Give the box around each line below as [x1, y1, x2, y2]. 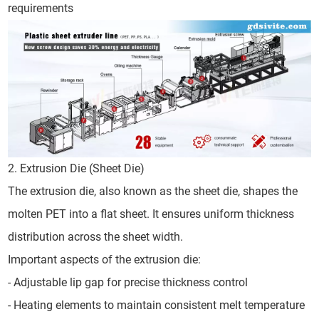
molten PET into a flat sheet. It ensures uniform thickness [8, 207, 295, 221]
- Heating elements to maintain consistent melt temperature [8, 298, 311, 313]
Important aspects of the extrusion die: [8, 253, 207, 267]
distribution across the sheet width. [8, 230, 189, 244]
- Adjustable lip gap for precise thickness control [8, 276, 254, 290]
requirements [8, 1, 80, 15]
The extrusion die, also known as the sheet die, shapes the [8, 184, 298, 199]
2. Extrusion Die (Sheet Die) [8, 162, 151, 176]
